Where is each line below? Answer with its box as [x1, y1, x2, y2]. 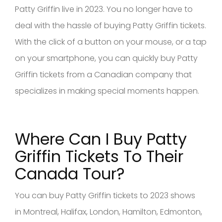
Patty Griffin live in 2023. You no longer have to [15, 3, 193, 15]
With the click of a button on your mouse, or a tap [15, 36, 207, 48]
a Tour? [68, 162, 125, 185]
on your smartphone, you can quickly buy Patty [15, 52, 198, 64]
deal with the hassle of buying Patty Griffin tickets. [15, 19, 206, 31]
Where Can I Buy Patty [15, 127, 187, 150]
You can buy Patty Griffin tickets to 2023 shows [15, 189, 195, 201]
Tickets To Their [65, 145, 183, 167]
